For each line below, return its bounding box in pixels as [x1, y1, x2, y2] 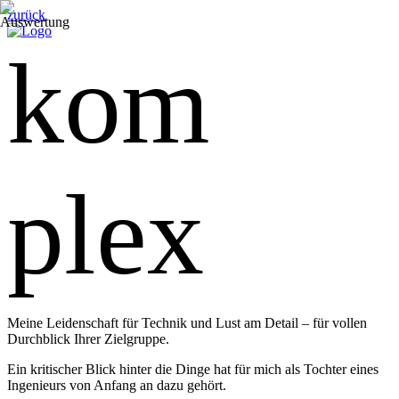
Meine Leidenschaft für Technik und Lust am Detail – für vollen [7, 315, 367, 330]
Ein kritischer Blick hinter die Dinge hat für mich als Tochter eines [7, 362, 379, 377]
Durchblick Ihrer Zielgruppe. [7, 331, 169, 346]
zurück [7, 7, 45, 22]
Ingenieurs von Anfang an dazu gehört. [7, 378, 226, 393]
